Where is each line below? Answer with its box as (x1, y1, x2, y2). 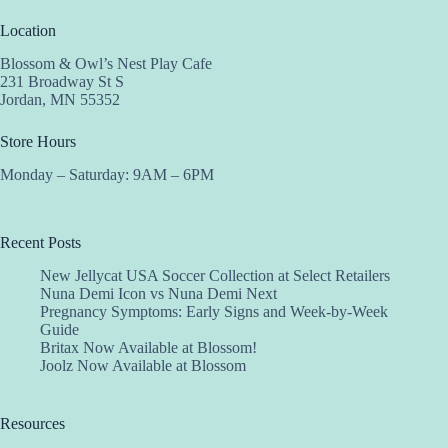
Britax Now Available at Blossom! (40, 338, 257, 356)
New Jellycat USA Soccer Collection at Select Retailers (40, 266, 390, 284)
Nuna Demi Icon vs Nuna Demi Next (40, 284, 277, 302)
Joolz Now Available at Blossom (40, 356, 246, 374)
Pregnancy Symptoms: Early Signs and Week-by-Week (40, 302, 388, 320)
